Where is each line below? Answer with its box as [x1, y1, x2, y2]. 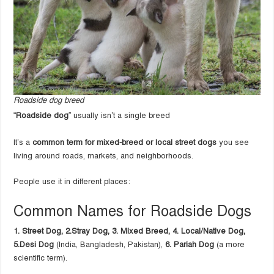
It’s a [13, 138, 33, 147]
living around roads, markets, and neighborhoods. [13, 151, 194, 161]
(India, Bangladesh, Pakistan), [54, 240, 166, 250]
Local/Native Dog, [181, 226, 246, 236]
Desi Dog [20, 240, 54, 250]
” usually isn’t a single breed [68, 111, 173, 120]
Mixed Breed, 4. [120, 226, 182, 236]
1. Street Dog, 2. [13, 226, 72, 236]
